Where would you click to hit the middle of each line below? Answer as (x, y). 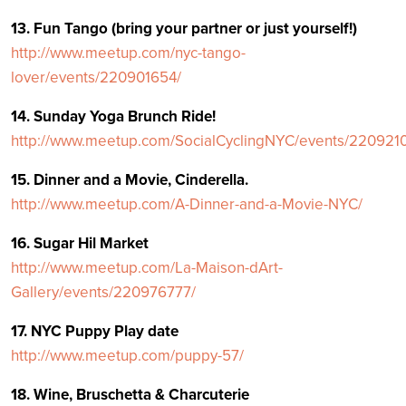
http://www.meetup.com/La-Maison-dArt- (147, 268)
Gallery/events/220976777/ (103, 292)
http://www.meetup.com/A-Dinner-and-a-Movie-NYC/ (187, 204)
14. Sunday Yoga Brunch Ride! (113, 116)
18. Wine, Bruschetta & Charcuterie (130, 395)
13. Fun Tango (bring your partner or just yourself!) (184, 29)
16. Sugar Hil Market (80, 243)
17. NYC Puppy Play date (95, 331)
